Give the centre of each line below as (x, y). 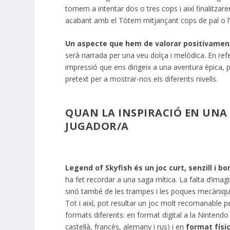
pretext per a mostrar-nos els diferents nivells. (142, 79)
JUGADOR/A (97, 126)
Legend (79, 167)
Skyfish (119, 167)
